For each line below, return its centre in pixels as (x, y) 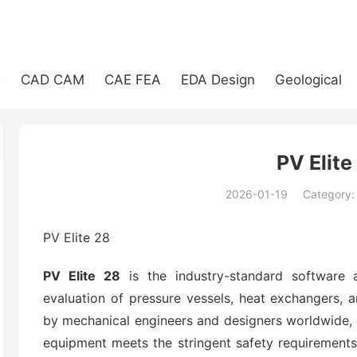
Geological (308, 80)
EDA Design (218, 80)
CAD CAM (53, 80)
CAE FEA (133, 80)
